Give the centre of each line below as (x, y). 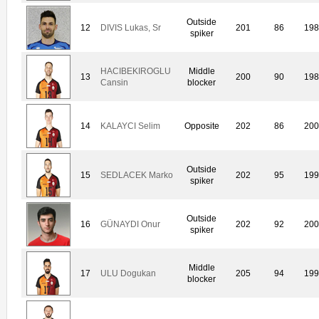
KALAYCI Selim (130, 126)
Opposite (202, 126)
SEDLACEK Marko (137, 176)
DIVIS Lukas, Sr (131, 28)
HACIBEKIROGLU (136, 72)
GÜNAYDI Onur (130, 225)
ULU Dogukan (128, 274)
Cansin (114, 83)
